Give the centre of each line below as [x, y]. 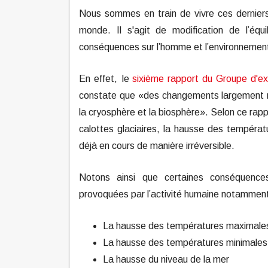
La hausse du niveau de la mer [168, 259]
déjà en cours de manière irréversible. [158, 145]
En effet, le [106, 78]
